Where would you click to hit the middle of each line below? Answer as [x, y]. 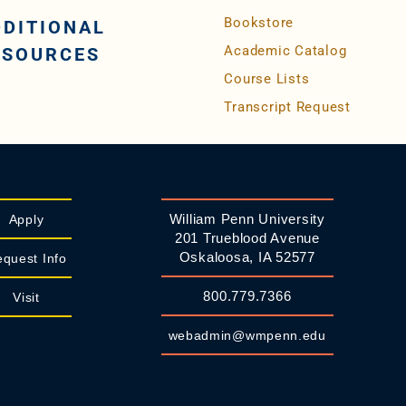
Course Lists [267, 79]
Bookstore [259, 23]
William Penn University [247, 219]
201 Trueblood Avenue [247, 238]
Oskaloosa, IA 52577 [247, 257]
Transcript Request [287, 107]
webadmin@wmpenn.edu [247, 336]
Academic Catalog [285, 51]
